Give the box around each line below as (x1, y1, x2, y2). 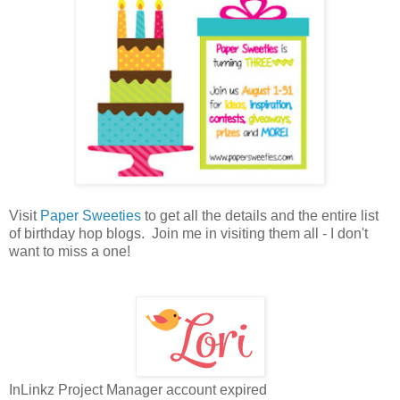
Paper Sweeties (40, 207, 141, 223)
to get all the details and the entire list (141, 207, 379, 223)
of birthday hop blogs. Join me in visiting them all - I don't (9, 225, 368, 241)
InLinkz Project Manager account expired (9, 381, 267, 397)
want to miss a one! (9, 243, 130, 259)
